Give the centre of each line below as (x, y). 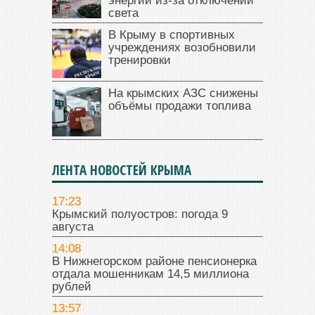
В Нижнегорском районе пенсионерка (154, 261)
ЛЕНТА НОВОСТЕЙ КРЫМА (122, 170)
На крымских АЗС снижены (183, 93)
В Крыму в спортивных (172, 34)
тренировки (140, 60)
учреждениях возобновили (182, 47)
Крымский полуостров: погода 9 (140, 214)
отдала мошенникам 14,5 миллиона (150, 274)
